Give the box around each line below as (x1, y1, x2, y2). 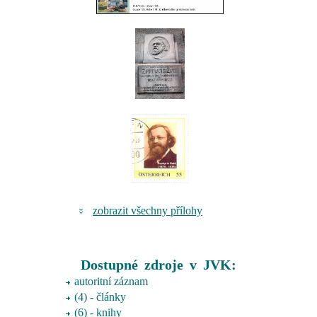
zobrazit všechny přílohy (93, 204, 202, 217)
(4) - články (74, 290, 126, 303)
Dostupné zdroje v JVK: (80, 256, 236, 272)
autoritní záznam (74, 275, 148, 287)
